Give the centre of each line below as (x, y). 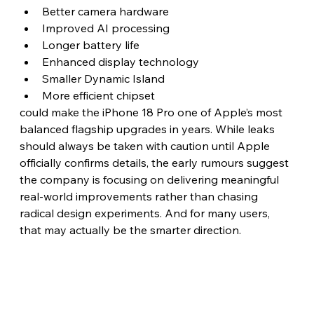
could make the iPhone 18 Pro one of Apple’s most (152, 112)
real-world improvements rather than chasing (140, 196)
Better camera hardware (105, 11)
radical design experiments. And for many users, (146, 213)
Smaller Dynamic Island (103, 78)
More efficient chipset (98, 95)
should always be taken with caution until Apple (146, 145)
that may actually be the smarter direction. (131, 230)
